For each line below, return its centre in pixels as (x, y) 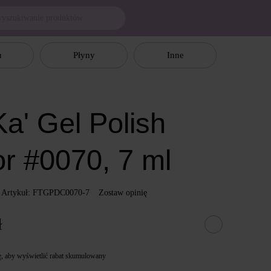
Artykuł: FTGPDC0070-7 (46, 193)
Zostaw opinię (123, 193)
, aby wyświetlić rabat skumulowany (54, 256)
